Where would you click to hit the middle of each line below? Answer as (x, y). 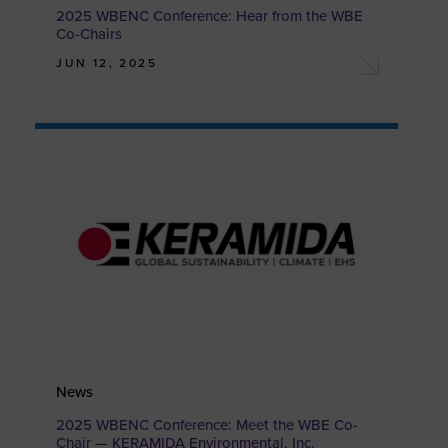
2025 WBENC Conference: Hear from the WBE (210, 16)
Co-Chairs (89, 34)
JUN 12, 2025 (107, 63)
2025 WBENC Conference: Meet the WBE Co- (207, 425)
